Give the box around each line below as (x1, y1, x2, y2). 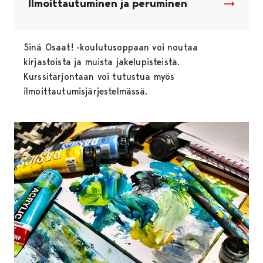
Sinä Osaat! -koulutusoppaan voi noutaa (23, 42, 198, 53)
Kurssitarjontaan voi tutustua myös (23, 71, 175, 83)
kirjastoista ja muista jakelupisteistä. (23, 56, 180, 68)
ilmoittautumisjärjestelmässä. (23, 86, 148, 97)
